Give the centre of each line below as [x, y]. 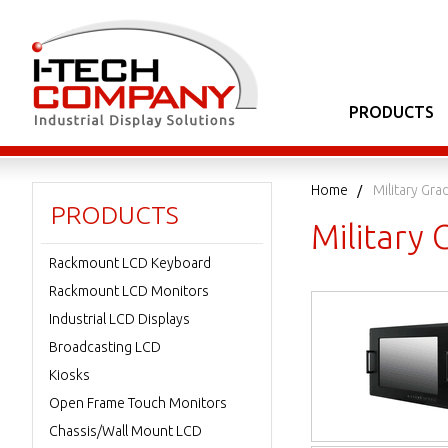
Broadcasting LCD [105, 347]
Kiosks [69, 375]
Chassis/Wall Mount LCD [125, 431]
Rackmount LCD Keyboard [130, 263]
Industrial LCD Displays [119, 319]
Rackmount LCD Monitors [129, 291]
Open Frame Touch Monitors [138, 403]
